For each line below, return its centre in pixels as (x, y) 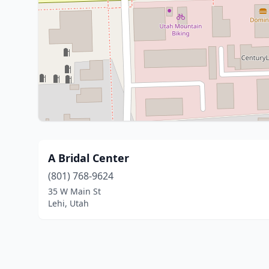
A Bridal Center (89, 158)
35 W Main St (74, 191)
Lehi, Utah (68, 203)
